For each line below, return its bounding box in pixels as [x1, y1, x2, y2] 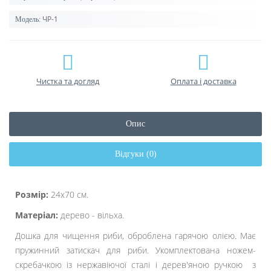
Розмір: [15, 189, 48, 201]
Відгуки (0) [114, 149, 157, 159]
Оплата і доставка [170, 76, 237, 87]
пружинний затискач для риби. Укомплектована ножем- [15, 244, 256, 256]
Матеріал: [15, 209, 58, 221]
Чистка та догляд [36, 76, 99, 87]
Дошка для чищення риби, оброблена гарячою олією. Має [15, 230, 256, 242]
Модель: [15, 15, 41, 24]
